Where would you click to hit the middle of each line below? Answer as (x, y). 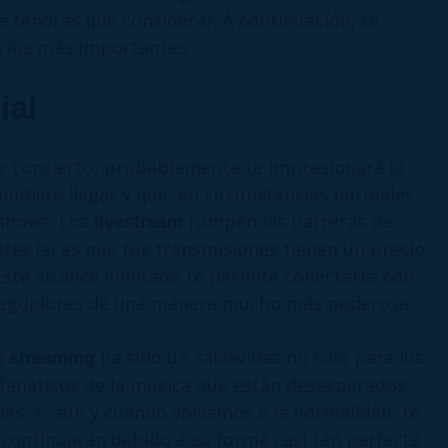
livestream (138, 221)
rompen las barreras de (287, 220)
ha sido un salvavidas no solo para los (259, 356)
